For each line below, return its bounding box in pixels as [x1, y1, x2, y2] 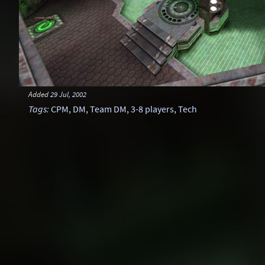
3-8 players [131, 103, 174, 115]
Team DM [90, 103, 127, 115]
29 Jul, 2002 [50, 89, 86, 99]
